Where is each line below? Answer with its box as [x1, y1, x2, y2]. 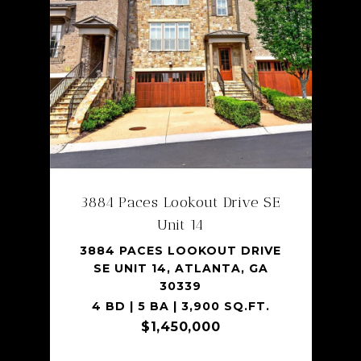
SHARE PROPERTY [116, 167, 245, 182]
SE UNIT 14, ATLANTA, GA [93, 260, 268, 276]
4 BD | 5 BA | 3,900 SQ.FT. [91, 298, 270, 313]
